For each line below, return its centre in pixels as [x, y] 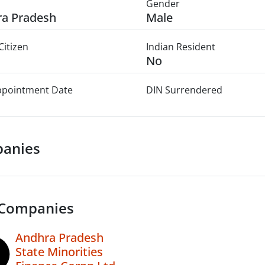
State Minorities [59, 252]
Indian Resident [180, 47]
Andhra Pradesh [59, 237]
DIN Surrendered [184, 90]
